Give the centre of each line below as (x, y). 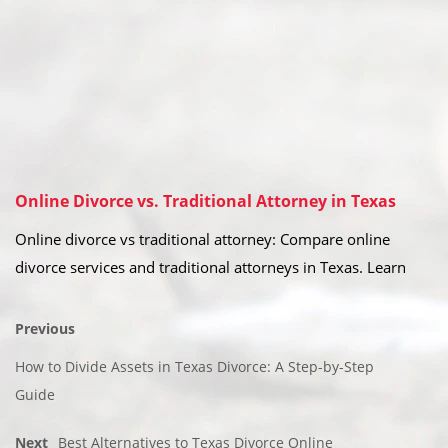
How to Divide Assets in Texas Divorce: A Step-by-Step (194, 367)
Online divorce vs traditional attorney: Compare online (202, 239)
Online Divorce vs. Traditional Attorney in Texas (205, 201)
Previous (45, 329)
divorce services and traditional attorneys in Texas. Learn (210, 267)
